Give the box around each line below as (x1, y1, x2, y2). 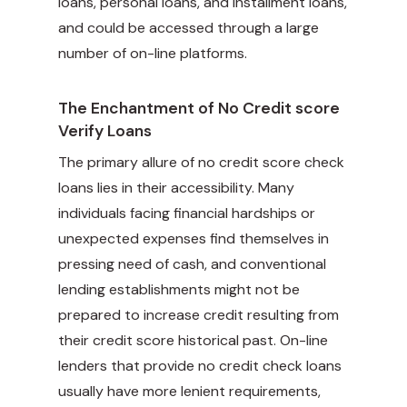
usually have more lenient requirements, (58, 382, 321, 402)
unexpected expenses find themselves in (58, 229, 329, 249)
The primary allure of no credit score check (58, 153, 344, 173)
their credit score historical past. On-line (58, 331, 328, 351)
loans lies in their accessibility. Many (58, 178, 294, 198)
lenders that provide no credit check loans (58, 356, 342, 376)
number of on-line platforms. (58, 44, 247, 64)
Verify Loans (58, 121, 152, 142)
